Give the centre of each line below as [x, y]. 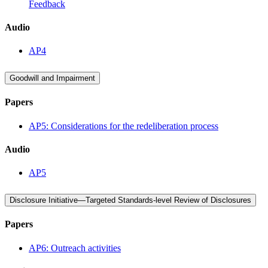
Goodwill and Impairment [52, 78]
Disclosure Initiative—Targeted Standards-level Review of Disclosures [130, 200]
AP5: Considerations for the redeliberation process [124, 126]
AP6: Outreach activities [75, 248]
